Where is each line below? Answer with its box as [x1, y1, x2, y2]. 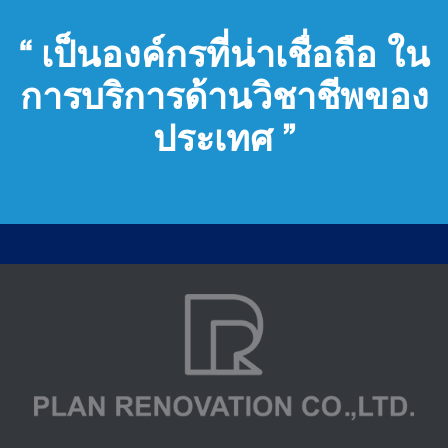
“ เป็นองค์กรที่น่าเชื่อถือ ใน [18, 40, 430, 74]
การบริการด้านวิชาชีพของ [19, 82, 429, 116]
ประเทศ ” [153, 124, 295, 158]
